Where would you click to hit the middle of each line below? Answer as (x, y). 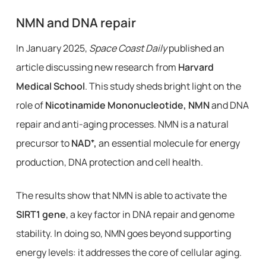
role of (30, 105)
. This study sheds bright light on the (163, 86)
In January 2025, (52, 48)
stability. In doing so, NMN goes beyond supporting (123, 233)
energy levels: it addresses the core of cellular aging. (129, 252)
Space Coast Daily (128, 48)
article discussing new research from (97, 67)
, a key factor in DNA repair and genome (150, 214)
